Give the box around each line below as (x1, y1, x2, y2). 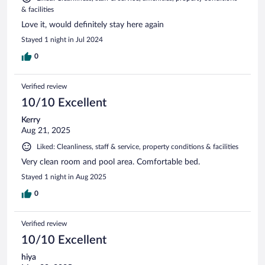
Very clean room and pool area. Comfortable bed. (21, 157, 200, 166)
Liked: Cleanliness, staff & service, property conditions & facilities (37, 143, 238, 150)
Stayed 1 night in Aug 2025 (21, 173, 106, 180)
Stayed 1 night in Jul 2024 (21, 35, 103, 43)
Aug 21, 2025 (21, 126, 70, 135)
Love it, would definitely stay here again (21, 20, 164, 29)
